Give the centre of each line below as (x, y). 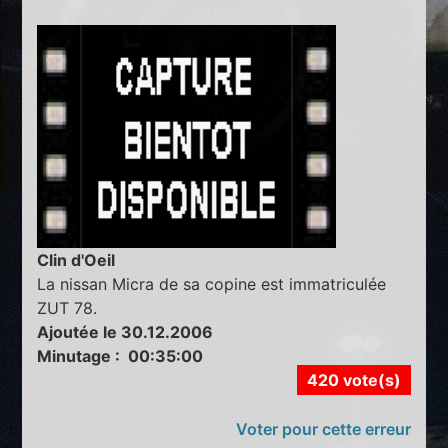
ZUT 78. (67, 308)
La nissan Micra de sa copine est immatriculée (212, 284)
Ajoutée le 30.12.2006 (125, 332)
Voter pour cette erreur (323, 429)
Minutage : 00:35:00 (120, 356)
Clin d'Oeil (76, 260)
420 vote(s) (353, 380)
